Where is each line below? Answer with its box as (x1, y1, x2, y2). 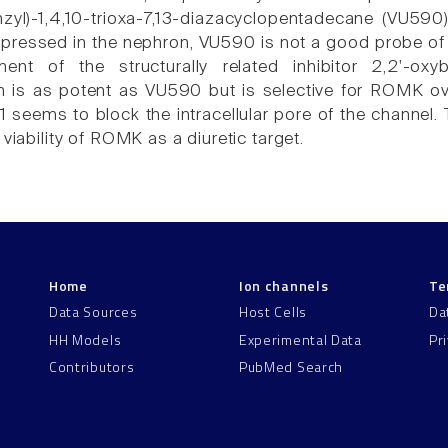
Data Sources (49, 301, 138, 323)
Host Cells (239, 301, 307, 323)
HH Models (49, 328, 122, 350)
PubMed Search (239, 355, 344, 377)
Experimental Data (239, 328, 362, 350)
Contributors (49, 355, 135, 377)
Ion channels (239, 274, 329, 296)
